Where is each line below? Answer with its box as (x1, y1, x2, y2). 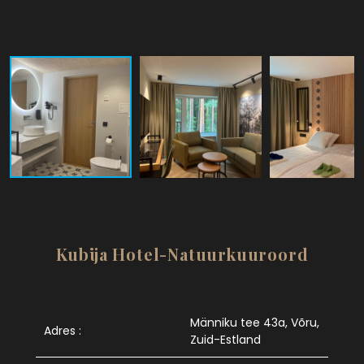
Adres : (44, 322, 81, 339)
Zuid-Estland (190, 331, 261, 348)
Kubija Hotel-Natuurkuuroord (55, 242, 309, 265)
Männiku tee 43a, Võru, (190, 314, 319, 331)
